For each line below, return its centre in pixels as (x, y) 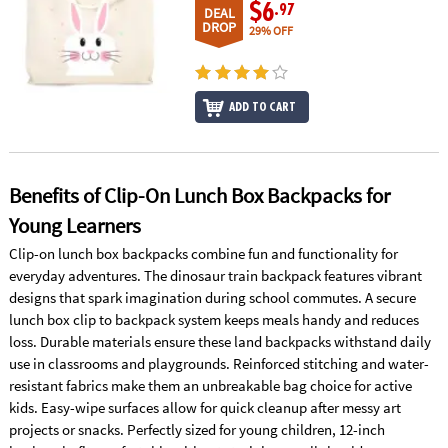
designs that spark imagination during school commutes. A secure (212, 297)
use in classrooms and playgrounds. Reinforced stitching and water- (218, 363)
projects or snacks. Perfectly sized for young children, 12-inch (196, 429)
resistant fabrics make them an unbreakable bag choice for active (210, 385)
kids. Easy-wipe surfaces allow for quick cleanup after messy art (204, 407)
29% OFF (271, 31)
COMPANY (39, 71)
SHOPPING (42, 176)
